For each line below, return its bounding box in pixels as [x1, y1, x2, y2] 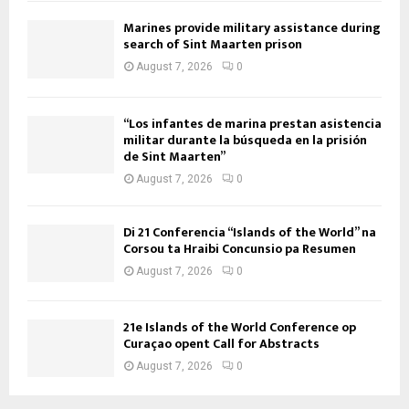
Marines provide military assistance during [123, 17, 381, 39]
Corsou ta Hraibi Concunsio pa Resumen [123, 237, 356, 259]
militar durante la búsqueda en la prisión [123, 129, 367, 151]
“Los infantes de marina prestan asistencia [123, 112, 382, 134]
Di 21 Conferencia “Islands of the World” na [123, 221, 376, 243]
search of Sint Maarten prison [123, 34, 302, 56]
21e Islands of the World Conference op [123, 316, 356, 338]
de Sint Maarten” [123, 145, 225, 167]
